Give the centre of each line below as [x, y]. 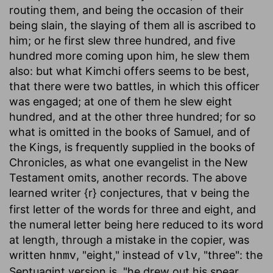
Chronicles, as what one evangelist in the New [129, 162]
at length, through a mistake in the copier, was [129, 239]
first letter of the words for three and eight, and [133, 209]
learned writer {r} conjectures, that [100, 193]
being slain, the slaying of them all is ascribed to [133, 25]
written [29, 255]
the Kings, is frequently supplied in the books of [132, 147]
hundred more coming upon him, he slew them [129, 55]
